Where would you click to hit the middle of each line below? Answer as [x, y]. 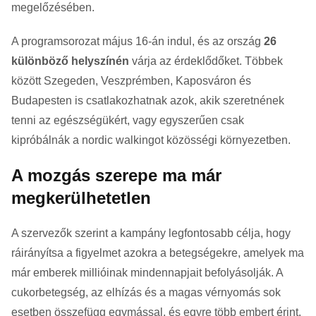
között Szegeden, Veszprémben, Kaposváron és [131, 80]
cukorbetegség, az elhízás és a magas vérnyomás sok [146, 292]
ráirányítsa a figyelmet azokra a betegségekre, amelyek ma [158, 253]
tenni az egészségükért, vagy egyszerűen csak [128, 120]
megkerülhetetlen [81, 197]
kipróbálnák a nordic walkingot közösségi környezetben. [151, 140]
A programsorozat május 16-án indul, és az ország [138, 41]
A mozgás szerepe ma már [116, 175]
